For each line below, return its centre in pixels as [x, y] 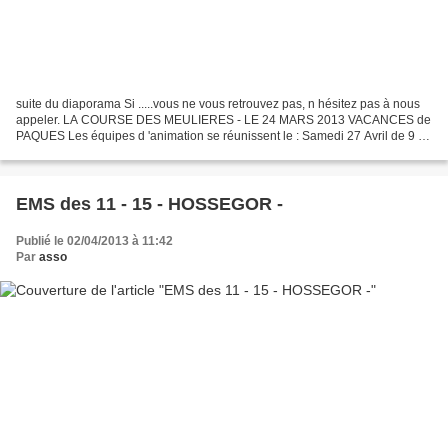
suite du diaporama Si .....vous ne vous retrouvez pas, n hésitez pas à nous [218, 103]
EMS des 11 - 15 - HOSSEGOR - [149, 203]
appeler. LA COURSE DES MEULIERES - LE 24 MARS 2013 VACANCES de [223, 119]
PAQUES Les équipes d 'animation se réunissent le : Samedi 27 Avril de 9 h [220, 135]
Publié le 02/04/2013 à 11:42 [94, 240]
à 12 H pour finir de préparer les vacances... [134, 151]
